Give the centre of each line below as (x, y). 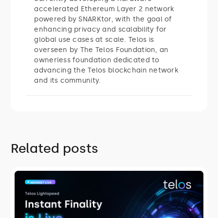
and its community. (68, 80)
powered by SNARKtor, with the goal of (103, 19)
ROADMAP (43, 177)
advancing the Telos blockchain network (106, 70)
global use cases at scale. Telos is (94, 39)
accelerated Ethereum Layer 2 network (104, 9)
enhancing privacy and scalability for (100, 29)
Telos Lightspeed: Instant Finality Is (108, 190)
